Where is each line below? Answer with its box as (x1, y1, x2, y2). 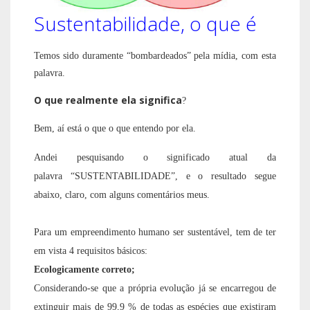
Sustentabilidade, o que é (34, 10, 257, 37)
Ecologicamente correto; (34, 264, 138, 275)
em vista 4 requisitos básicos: (34, 246, 222, 257)
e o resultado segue (185, 171, 277, 182)
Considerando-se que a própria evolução (34, 283, 199, 294)
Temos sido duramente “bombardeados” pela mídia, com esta (34, 51, 276, 62)
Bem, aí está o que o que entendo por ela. (34, 123, 196, 134)
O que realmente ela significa (34, 93, 182, 107)
